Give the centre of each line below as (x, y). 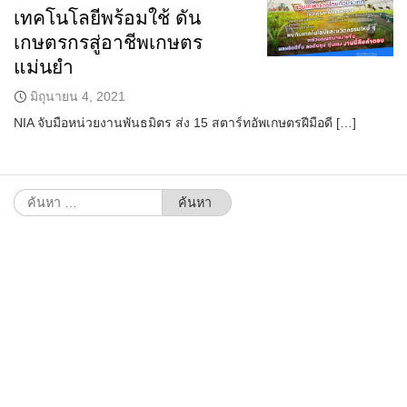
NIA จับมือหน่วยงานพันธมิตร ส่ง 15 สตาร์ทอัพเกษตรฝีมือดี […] (185, 123)
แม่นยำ (44, 67)
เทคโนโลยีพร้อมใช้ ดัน (107, 18)
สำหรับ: (35, 221)
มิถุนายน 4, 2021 (78, 97)
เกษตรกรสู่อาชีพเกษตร (108, 43)
